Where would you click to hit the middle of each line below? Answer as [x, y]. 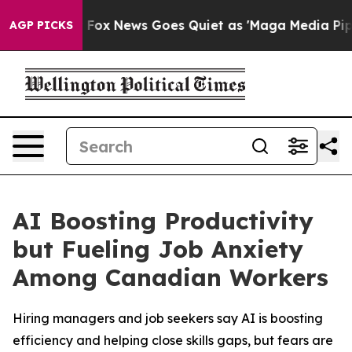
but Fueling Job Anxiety [158, 249]
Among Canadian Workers [170, 277]
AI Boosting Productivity [163, 221]
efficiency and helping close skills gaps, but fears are [173, 340]
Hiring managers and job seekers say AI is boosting [168, 318]
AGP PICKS [41, 25]
